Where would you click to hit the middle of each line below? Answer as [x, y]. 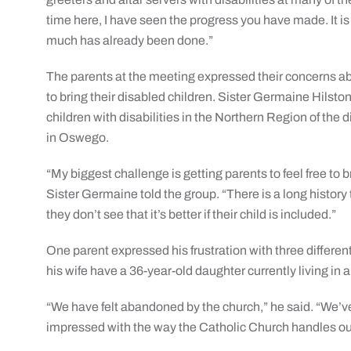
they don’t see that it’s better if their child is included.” [192, 214]
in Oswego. [78, 138]
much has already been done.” [130, 40]
